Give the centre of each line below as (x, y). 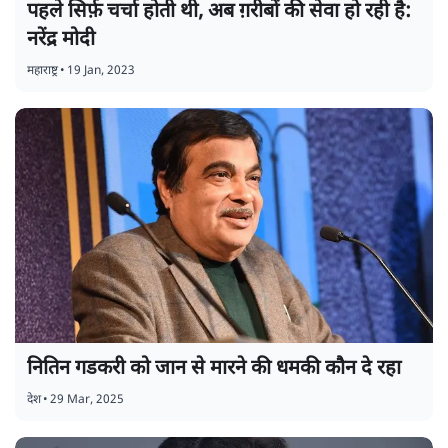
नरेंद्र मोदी (61, 39)
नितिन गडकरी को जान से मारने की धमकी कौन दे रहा (214, 369)
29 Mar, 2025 (87, 400)
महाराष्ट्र (42, 70)
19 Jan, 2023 (101, 70)
